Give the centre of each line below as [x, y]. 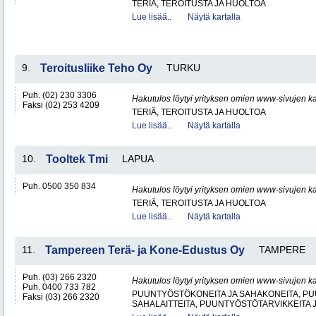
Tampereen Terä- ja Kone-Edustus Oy [145, 250]
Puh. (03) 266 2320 [60, 277]
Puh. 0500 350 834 [59, 186]
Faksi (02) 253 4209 [61, 105]
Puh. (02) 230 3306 [60, 95]
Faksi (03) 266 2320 [61, 297]
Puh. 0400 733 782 [59, 287]
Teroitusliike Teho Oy [96, 68]
